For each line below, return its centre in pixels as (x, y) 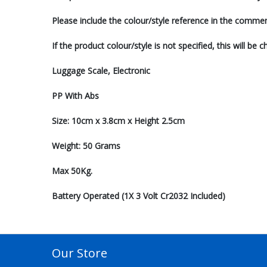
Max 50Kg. (72, 171)
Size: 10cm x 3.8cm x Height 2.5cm (118, 121)
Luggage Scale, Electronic (101, 71)
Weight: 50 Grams (86, 146)
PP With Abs (75, 96)
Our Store (80, 253)
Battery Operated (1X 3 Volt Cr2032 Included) (139, 196)
